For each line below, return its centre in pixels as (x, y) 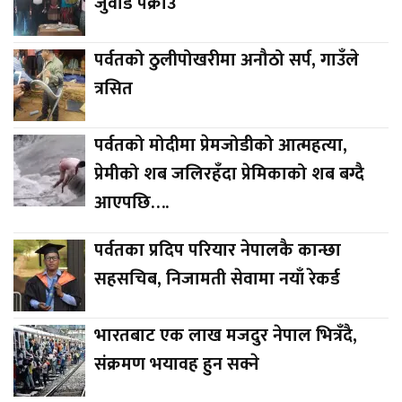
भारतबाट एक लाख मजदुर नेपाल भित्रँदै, (226, 335)
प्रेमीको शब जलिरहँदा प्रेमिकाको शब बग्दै (229, 174)
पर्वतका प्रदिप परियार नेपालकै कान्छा (218, 250)
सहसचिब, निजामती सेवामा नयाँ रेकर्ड (217, 279)
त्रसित (114, 88)
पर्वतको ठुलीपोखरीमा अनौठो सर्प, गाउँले (227, 60)
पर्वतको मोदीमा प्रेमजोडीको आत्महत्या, (221, 145)
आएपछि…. (131, 202)
